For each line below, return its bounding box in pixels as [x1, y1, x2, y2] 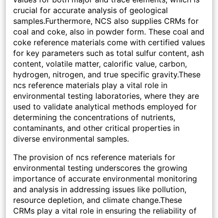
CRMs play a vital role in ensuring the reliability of [13, 206, 197, 216]
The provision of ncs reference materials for [13, 152, 175, 163]
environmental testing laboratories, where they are [13, 91, 199, 101]
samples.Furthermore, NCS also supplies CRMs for [13, 16, 199, 26]
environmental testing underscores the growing [13, 163, 187, 173]
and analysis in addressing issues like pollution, [13, 184, 186, 195]
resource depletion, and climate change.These [13, 195, 182, 205]
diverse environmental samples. [13, 134, 129, 144]
